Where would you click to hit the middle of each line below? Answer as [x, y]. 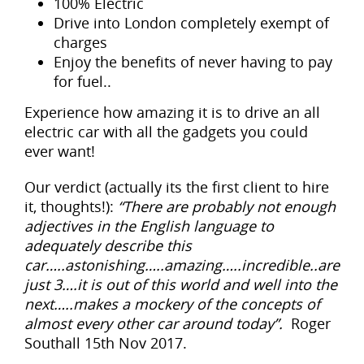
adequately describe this [108, 245]
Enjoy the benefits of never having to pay [193, 61]
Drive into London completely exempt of [192, 22]
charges [81, 42]
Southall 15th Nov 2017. [106, 342]
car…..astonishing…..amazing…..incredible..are [182, 264]
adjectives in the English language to [149, 225]
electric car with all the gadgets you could [166, 131]
